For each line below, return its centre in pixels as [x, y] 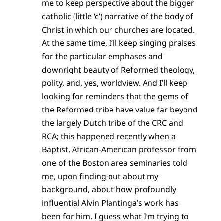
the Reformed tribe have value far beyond [120, 109]
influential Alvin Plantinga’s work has [110, 203]
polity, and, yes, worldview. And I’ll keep [114, 83]
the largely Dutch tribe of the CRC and [112, 123]
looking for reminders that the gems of [115, 96]
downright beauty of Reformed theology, [118, 69]
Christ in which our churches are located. [118, 29]
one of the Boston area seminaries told [114, 163]
